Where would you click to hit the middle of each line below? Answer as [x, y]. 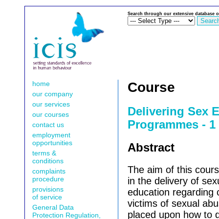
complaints [49, 171]
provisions [48, 189]
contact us [48, 125]
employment [52, 135]
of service [47, 197]
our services [51, 104]
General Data [53, 207]
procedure [48, 179]
